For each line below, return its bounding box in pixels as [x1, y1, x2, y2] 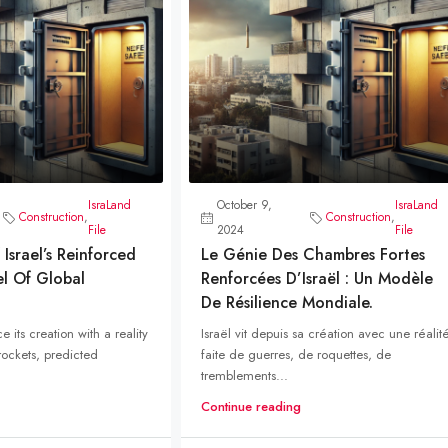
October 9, [216, 195, 272, 214]
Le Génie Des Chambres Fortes [200, 242, 425, 266]
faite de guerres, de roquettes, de [200, 344, 391, 364]
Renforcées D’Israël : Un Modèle [200, 266, 433, 290]
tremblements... [200, 365, 288, 385]
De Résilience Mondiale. [200, 290, 373, 314]
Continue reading [200, 396, 301, 416]
